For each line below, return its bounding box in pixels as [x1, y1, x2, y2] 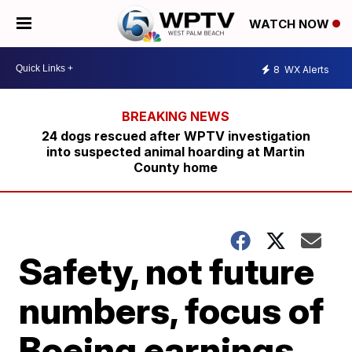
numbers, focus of [19, 288, 324, 332]
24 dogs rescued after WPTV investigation [41, 128, 310, 144]
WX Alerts [282, 63, 329, 75]
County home [134, 159, 218, 175]
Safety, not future [19, 249, 315, 293]
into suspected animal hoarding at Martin [46, 144, 306, 159]
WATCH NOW [249, 16, 332, 32]
